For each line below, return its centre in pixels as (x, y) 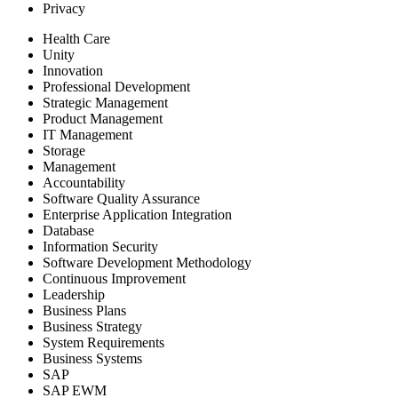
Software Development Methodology (147, 262)
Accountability (84, 182)
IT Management (88, 134)
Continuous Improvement (114, 278)
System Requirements (103, 342)
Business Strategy (92, 326)
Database (68, 230)
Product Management (103, 118)
